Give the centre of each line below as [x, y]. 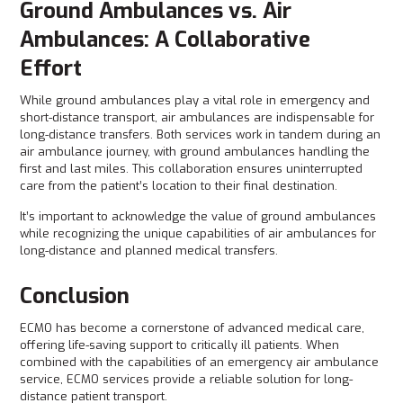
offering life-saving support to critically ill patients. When [180, 345]
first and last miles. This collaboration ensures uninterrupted [192, 169]
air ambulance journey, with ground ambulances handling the [195, 152]
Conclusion [75, 296]
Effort [51, 68]
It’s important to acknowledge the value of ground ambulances [198, 216]
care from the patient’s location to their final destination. [181, 186]
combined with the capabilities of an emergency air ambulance [200, 362]
